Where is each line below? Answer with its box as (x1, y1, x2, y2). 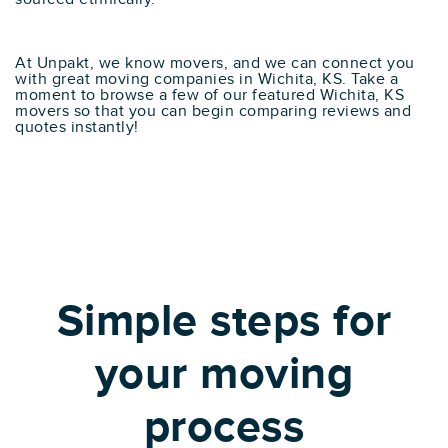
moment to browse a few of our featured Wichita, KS (15, 85, 404, 105)
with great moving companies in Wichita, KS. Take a (15, 69, 398, 89)
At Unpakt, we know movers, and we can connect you (15, 53, 415, 73)
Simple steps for (56, 294, 392, 349)
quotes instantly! (15, 117, 139, 137)
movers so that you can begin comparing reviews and (15, 101, 411, 121)
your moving (94, 347, 354, 402)
